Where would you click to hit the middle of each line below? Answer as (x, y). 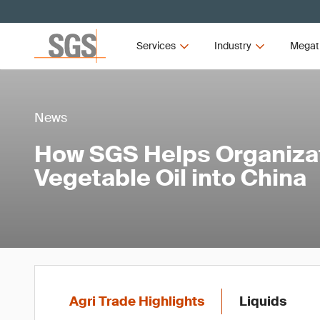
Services (156, 46)
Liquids (263, 301)
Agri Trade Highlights (137, 301)
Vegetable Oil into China (170, 178)
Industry (232, 46)
